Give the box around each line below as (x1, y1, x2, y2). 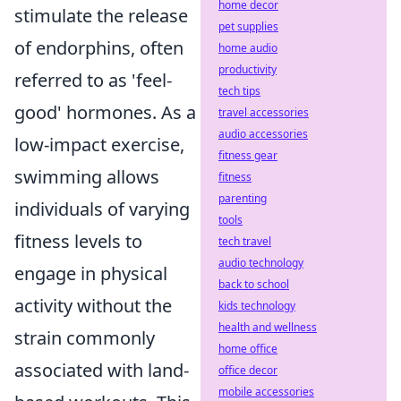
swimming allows (14, 165, 159, 189)
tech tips (218, 83, 260, 98)
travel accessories (218, 105, 309, 120)
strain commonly (14, 326, 155, 350)
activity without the (14, 294, 172, 318)
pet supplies (218, 19, 278, 34)
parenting (218, 191, 267, 206)
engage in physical (14, 261, 167, 286)
